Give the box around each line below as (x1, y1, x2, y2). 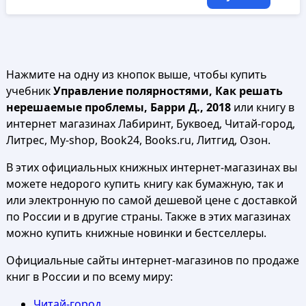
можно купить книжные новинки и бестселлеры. (5, 225, 266, 240)
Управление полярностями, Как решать (53, 83, 283, 98)
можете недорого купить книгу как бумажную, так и (5, 176, 283, 191)
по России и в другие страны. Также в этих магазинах (5, 209, 290, 224)
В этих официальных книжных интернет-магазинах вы (5, 160, 297, 175)
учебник (5, 83, 53, 98)
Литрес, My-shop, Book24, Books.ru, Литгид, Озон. (5, 133, 270, 148)
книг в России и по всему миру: (5, 269, 173, 284)
